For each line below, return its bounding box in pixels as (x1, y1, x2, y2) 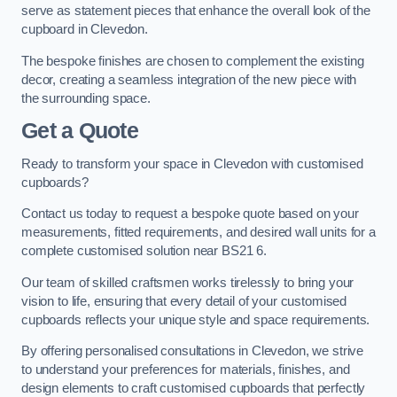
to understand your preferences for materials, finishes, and (21, 362, 350, 378)
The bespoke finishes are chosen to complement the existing (21, 53, 364, 68)
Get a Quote (21, 119, 138, 144)
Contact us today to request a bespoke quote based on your (21, 206, 359, 222)
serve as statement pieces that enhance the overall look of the (21, 3, 370, 18)
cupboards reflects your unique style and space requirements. (21, 312, 370, 327)
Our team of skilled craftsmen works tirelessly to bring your (21, 275, 354, 290)
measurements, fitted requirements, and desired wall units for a (21, 225, 376, 240)
